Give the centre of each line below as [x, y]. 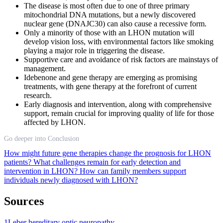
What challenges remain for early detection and [107, 162]
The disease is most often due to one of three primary [107, 5]
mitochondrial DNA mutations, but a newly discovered [110, 14]
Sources [24, 201]
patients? [19, 162]
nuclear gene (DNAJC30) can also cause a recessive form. [115, 23]
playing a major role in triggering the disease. [94, 50]
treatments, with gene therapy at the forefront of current [110, 86]
